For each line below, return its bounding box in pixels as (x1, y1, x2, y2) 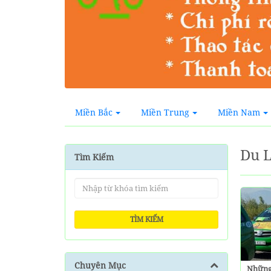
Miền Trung (141, 106, 189, 118)
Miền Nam (218, 106, 260, 118)
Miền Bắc (75, 106, 113, 118)
